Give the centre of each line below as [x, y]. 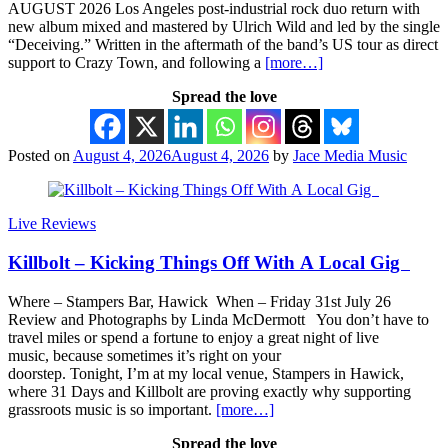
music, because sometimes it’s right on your [144, 355]
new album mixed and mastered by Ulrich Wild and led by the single [224, 27]
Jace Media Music [350, 156]
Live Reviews [52, 224]
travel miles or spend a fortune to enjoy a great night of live [193, 337]
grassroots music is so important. [112, 409]
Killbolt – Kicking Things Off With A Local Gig [209, 262]
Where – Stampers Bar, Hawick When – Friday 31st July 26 [201, 301]
